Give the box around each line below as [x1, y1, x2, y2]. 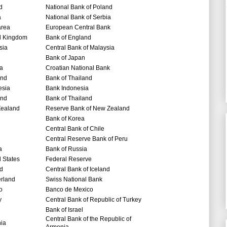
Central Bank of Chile [46, 125, 104, 133]
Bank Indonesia [46, 85, 89, 92]
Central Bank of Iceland [46, 166, 110, 173]
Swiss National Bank [46, 176, 102, 183]
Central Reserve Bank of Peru [46, 135, 128, 143]
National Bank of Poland [46, 4, 112, 11]
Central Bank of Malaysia [46, 44, 115, 52]
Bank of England [46, 34, 91, 42]
